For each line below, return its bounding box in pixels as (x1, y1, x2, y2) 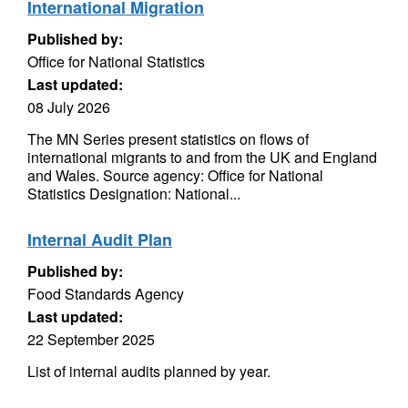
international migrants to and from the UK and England (27, 147, 377, 168)
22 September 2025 (27, 329, 155, 350)
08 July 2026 (27, 97, 110, 117)
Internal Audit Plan (27, 228, 172, 251)
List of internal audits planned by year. (27, 361, 270, 382)
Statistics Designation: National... (27, 183, 240, 204)
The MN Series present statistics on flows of (27, 128, 309, 149)
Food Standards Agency (27, 283, 184, 304)
